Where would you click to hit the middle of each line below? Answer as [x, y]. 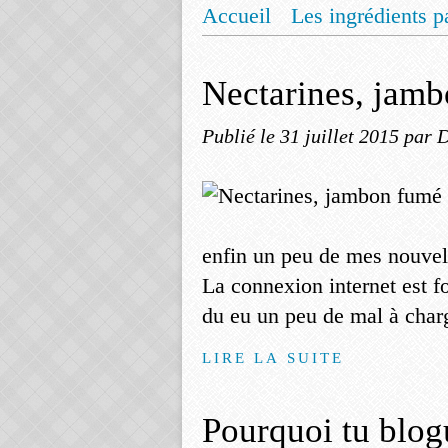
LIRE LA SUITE [273, 357]
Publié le [241, 136]
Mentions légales [298, 53]
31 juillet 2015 [342, 136]
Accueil [236, 15]
